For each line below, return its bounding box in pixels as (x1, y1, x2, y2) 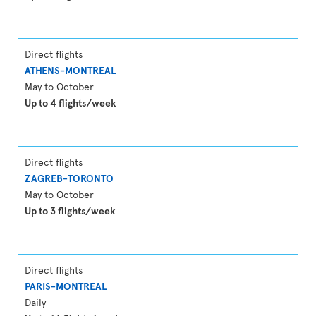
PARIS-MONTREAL (25, 279, 107, 293)
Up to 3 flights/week (25, 204, 116, 217)
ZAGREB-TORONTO (25, 171, 114, 185)
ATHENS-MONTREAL (25, 63, 116, 77)
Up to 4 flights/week (25, 96, 116, 109)
